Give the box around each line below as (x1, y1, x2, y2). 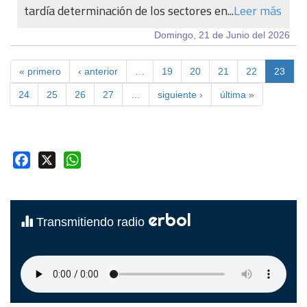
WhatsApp (81, 153, 132, 166)
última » (220, 89, 254, 100)
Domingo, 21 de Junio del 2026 (154, 29, 290, 40)
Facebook (30, 153, 79, 166)
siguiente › (158, 89, 203, 100)
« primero (19, 66, 61, 77)
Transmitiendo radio (33, 215, 148, 230)
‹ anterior (78, 66, 118, 77)
